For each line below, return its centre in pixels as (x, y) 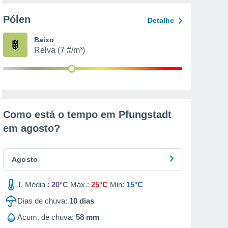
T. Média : (33, 184)
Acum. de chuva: (46, 217)
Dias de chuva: (42, 201)
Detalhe (161, 20)
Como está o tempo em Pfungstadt (87, 115)
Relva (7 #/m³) (60, 50)
